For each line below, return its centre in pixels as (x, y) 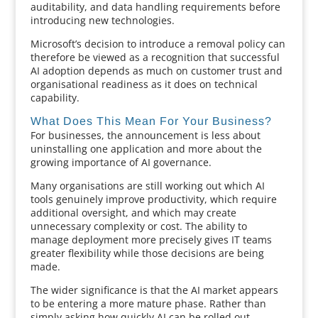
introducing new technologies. (102, 20)
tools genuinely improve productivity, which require (153, 199)
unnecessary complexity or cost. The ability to (138, 226)
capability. (55, 98)
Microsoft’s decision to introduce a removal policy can (158, 44)
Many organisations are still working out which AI (147, 186)
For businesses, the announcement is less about (145, 135)
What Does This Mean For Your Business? (151, 121)
